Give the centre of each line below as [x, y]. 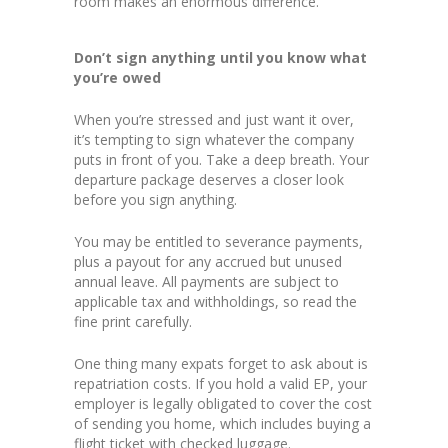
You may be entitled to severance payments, [218, 242]
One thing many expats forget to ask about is [221, 364]
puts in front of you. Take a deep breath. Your [221, 160]
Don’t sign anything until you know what [220, 58]
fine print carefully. [133, 322]
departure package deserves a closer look [209, 180]
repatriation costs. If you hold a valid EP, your [220, 384]
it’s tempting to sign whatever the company [214, 140]
